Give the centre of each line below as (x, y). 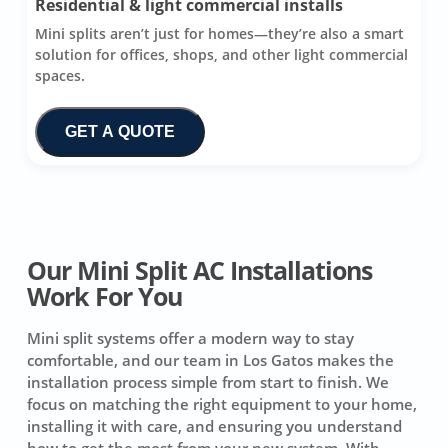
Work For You (105, 296)
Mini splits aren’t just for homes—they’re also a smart (219, 33)
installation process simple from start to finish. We (208, 381)
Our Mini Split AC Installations (200, 270)
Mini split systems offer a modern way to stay (191, 337)
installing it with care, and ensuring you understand (215, 425)
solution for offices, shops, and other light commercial (221, 54)
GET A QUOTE (119, 131)
